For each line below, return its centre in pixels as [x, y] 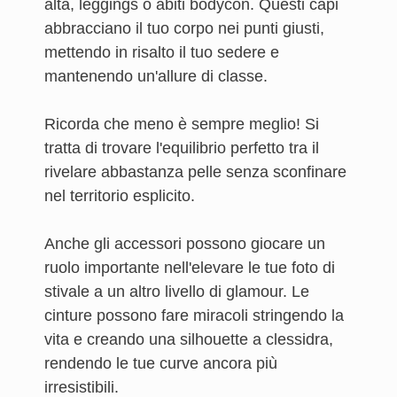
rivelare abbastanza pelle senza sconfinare [195, 172]
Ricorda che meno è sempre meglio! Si [182, 124]
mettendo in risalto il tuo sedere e [162, 52]
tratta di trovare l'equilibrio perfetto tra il [182, 148]
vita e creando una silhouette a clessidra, [189, 339]
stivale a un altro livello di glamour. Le [177, 292]
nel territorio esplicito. [120, 196]
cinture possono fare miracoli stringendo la [194, 315]
